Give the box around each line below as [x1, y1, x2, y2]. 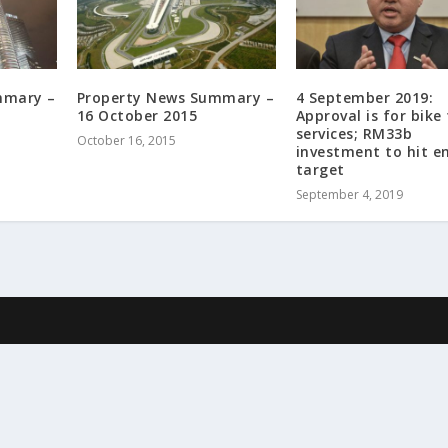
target [295, 160, 345, 180]
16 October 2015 [76, 106, 198, 126]
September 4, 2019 [295, 186, 403, 204]
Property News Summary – [76, 88, 275, 108]
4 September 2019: [295, 88, 434, 108]
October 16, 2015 [76, 132, 176, 150]
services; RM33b [295, 124, 413, 144]
